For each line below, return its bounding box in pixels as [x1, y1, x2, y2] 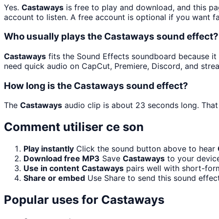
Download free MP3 [23, 153, 100, 164]
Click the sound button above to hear [76, 144, 218, 154]
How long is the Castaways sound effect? [4, 80, 188, 91]
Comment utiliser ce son [4, 120, 144, 134]
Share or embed [23, 173, 85, 183]
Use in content [23, 163, 79, 174]
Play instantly [23, 144, 74, 154]
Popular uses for [4, 193, 101, 207]
